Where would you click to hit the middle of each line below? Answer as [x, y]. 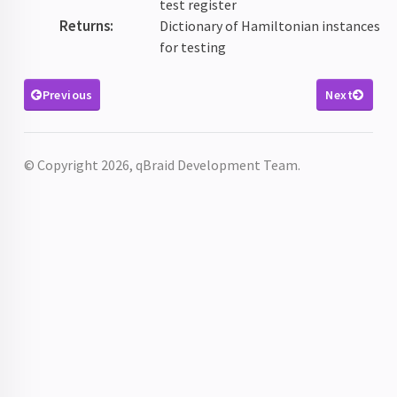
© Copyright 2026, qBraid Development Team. [163, 164]
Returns [85, 25]
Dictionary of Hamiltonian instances [270, 25]
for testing [193, 47]
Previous [67, 94]
